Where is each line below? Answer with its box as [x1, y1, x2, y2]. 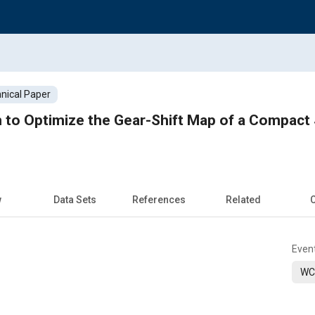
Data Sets [53, 193, 96, 205]
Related [226, 193, 261, 205]
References [132, 193, 186, 205]
